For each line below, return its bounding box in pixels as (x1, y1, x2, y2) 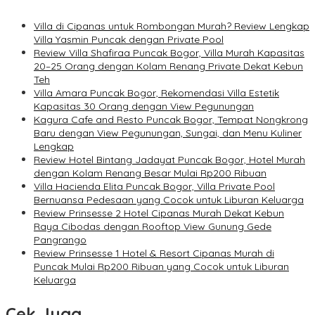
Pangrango (34, 233, 86, 246)
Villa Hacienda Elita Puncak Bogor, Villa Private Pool (34, 179, 275, 193)
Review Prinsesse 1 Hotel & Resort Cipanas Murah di (34, 246, 274, 259)
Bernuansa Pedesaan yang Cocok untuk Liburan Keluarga (34, 193, 304, 206)
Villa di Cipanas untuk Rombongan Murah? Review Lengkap (34, 19, 309, 32)
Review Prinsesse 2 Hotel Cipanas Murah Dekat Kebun (34, 206, 284, 219)
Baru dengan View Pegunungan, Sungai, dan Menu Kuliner (34, 126, 302, 139)
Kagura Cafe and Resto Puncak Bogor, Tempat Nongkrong (34, 112, 308, 126)
